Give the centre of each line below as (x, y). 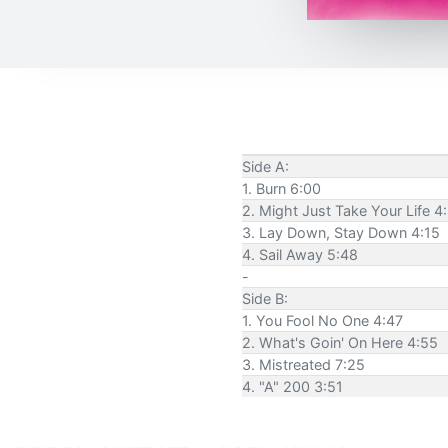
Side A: (265, 166)
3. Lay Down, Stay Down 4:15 (341, 232)
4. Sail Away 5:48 (300, 254)
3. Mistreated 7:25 (303, 364)
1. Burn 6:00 (281, 188)
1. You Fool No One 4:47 (322, 320)
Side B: (265, 298)
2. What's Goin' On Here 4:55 (340, 342)
